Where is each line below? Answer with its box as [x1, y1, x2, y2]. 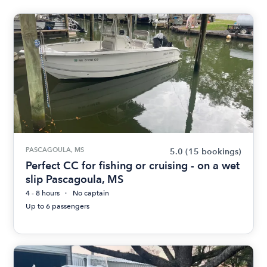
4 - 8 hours [26, 189, 60, 197]
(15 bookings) [185, 147, 241, 157]
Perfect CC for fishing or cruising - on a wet [26, 159, 240, 172]
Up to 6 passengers [26, 202, 90, 210]
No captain [73, 189, 110, 197]
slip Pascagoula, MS [26, 173, 124, 185]
